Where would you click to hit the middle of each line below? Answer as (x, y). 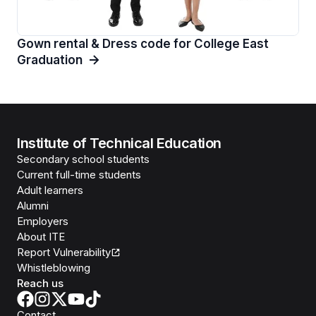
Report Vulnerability (64, 252)
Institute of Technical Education (119, 143)
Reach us (40, 283)
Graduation (50, 60)
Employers (43, 221)
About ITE (41, 236)
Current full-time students (79, 174)
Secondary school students (83, 159)
